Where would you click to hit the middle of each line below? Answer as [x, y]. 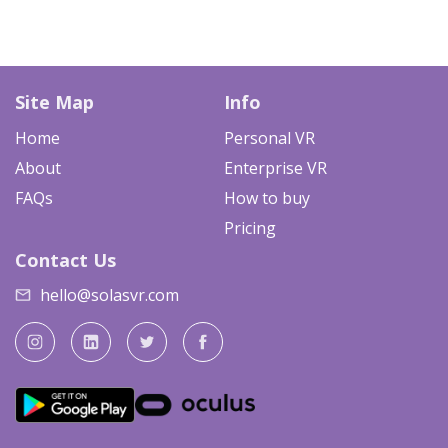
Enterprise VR [275, 168]
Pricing [250, 228]
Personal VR [269, 138]
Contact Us [65, 260]
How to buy [267, 198]
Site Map [54, 102]
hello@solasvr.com [109, 295]
